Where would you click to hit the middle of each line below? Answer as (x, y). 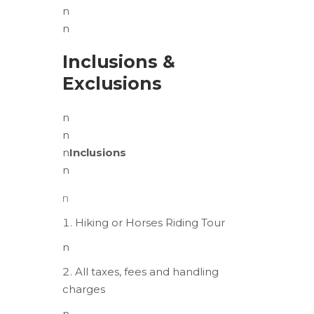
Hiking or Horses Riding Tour (150, 222)
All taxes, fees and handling (147, 271)
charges (84, 289)
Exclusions (112, 83)
